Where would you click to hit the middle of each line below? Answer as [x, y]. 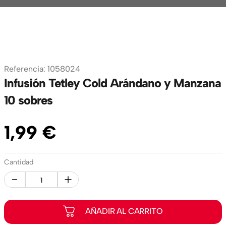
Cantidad [19, 162]
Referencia [24, 69]
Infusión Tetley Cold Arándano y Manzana [112, 83]
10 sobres [28, 100]
